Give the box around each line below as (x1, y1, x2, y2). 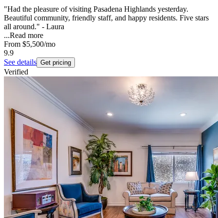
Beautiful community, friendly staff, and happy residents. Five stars (4, 14, 209, 22)
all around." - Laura (4, 22, 64, 31)
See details (4, 58, 36, 67)
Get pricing (40, 59, 71, 67)
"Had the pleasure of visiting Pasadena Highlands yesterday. (4, 5, 188, 14)
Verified (4, 68, 28, 76)
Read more (10, 31, 43, 40)
